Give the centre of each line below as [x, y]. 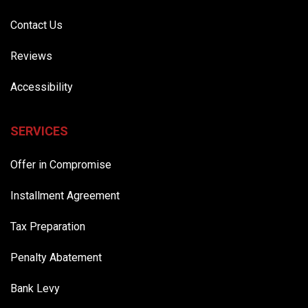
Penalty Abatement [56, 257]
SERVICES [39, 131]
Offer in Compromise [61, 164]
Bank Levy [35, 288]
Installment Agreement [65, 195]
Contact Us [36, 25]
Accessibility [42, 87]
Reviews [31, 56]
